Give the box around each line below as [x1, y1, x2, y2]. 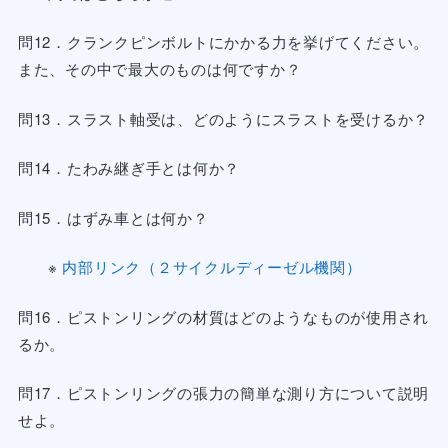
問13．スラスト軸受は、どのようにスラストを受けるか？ [17, 107, 430, 129]
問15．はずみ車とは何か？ [17, 206, 209, 228]
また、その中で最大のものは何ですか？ [17, 58, 302, 80]
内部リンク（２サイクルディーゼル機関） [62, 256, 362, 278]
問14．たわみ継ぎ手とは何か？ [17, 157, 241, 179]
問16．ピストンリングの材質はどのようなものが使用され [17, 305, 430, 327]
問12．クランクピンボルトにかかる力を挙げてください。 [17, 31, 430, 53]
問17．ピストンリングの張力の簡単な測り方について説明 [17, 382, 430, 404]
